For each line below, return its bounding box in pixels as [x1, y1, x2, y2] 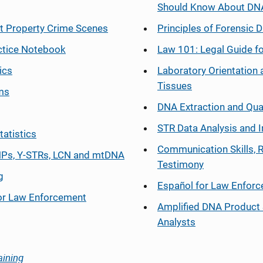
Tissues [157, 80, 192, 92]
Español [157, 180, 193, 191]
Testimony [157, 159, 204, 170]
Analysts [157, 216, 195, 228]
